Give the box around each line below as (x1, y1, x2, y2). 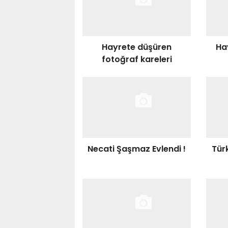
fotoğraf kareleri (101, 53, 172, 65)
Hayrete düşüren (102, 41, 172, 53)
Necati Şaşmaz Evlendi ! (88, 143, 186, 155)
